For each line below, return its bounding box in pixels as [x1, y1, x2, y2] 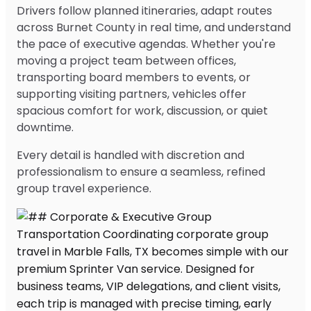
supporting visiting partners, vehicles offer [17, 85, 246, 102]
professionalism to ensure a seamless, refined [17, 163, 265, 180]
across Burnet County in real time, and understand [17, 19, 291, 35]
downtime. [17, 119, 74, 135]
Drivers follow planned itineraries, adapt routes [17, 2, 272, 19]
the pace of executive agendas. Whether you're [17, 35, 276, 52]
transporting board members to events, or [17, 69, 251, 85]
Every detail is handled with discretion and [17, 146, 244, 163]
